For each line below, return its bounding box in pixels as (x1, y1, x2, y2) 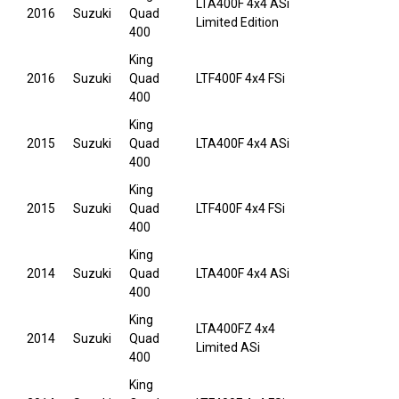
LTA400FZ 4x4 (196, 322, 275, 337)
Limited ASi (196, 340, 260, 355)
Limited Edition (196, 15, 279, 30)
